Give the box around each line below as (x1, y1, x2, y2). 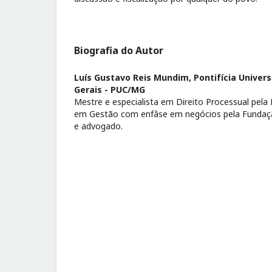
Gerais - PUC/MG (74, 84, 145, 95)
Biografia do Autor (74, 44, 163, 57)
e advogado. (74, 120, 123, 132)
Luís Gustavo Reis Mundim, (74, 72, 194, 83)
